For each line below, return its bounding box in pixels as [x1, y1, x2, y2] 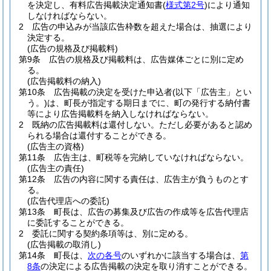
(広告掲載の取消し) [27, 240, 101, 249]
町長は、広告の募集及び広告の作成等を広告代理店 [54, 207, 249, 217]
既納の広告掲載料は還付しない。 [32, 120, 159, 129]
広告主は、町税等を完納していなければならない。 [54, 152, 249, 162]
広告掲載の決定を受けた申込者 [54, 87, 172, 97]
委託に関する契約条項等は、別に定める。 [32, 229, 193, 238]
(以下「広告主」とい [172, 87, 252, 97]
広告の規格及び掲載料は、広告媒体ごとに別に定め [49, 54, 244, 64]
